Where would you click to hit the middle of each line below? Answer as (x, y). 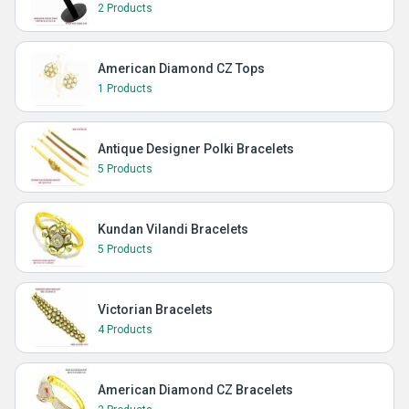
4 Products (125, 330)
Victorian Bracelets (155, 309)
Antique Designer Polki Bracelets (196, 149)
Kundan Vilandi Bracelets (173, 229)
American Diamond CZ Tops (181, 68)
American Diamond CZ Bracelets (195, 390)
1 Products (125, 89)
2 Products (125, 8)
